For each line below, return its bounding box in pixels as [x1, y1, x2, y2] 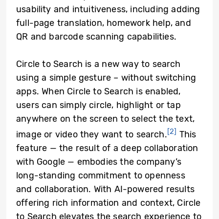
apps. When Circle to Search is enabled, [16, 86, 181, 97]
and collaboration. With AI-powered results [16, 184, 195, 195]
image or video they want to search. [16, 129, 167, 140]
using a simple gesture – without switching [16, 72, 197, 84]
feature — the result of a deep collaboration [16, 143, 198, 154]
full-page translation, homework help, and [16, 18, 191, 29]
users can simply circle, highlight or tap [16, 100, 181, 111]
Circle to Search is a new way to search [16, 59, 181, 70]
